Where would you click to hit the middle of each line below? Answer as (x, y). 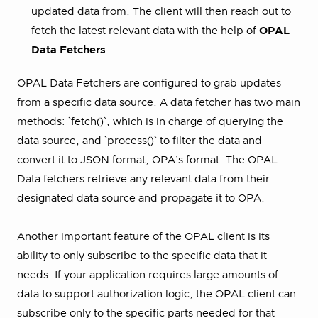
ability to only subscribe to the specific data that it (142, 256)
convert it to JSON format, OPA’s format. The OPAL (147, 160)
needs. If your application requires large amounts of (148, 275)
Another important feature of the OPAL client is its (143, 236)
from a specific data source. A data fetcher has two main (159, 102)
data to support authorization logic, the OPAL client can (157, 294)
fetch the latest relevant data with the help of (145, 31)
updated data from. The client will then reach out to (161, 11)
